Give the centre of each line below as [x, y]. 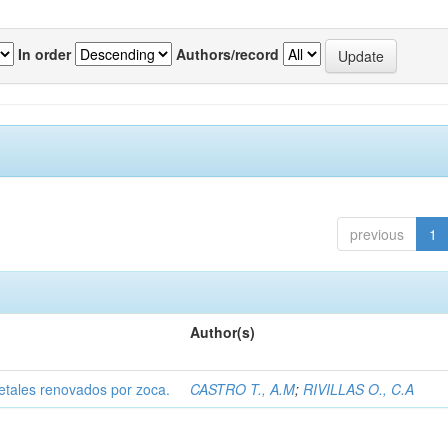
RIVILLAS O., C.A [359, 389]
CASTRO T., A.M [243, 389]
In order [44, 53]
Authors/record [227, 53]
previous [376, 234]
